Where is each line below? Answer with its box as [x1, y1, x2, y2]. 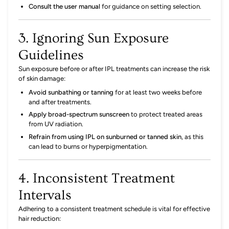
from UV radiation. [29, 120, 83, 128]
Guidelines [18, 48, 84, 63]
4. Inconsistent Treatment [18, 170, 175, 186]
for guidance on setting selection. [102, 2, 201, 10]
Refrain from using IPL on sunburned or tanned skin [29, 132, 181, 141]
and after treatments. [29, 98, 91, 106]
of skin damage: [18, 75, 65, 83]
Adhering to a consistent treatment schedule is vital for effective [18, 204, 210, 213]
